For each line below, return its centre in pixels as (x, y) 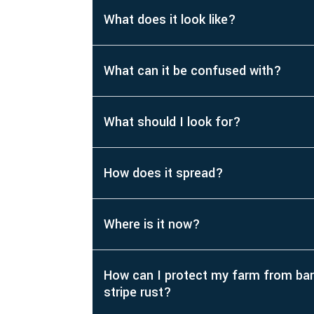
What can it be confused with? (193, 71)
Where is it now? (152, 225)
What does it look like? (170, 20)
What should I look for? (172, 122)
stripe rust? (138, 293)
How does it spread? (164, 173)
